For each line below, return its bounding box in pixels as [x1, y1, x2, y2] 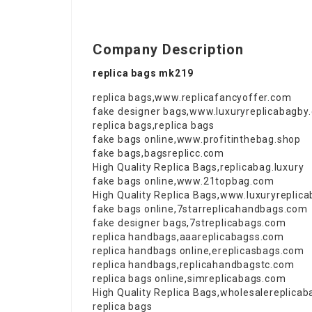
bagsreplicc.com [144, 148, 225, 159]
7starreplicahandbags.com [176, 203, 308, 214]
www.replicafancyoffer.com [155, 92, 292, 103]
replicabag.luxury [219, 162, 304, 173]
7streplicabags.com [189, 217, 286, 228]
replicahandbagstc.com [179, 259, 295, 270]
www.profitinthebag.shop [176, 134, 302, 145]
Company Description [93, 41, 244, 58]
